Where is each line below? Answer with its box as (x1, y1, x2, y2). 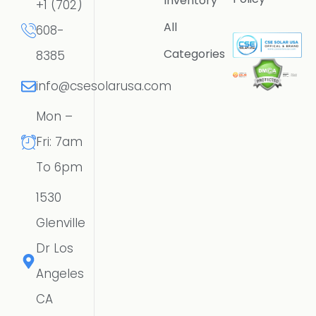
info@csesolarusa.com (36, 78, 171, 95)
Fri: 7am (36, 133, 83, 151)
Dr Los (36, 240, 73, 257)
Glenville (36, 214, 85, 232)
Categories (163, 45, 225, 62)
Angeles (36, 265, 84, 283)
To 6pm (36, 159, 83, 176)
